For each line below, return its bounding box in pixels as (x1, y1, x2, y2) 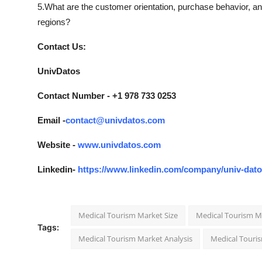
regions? (37, 17, 70, 27)
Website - (37, 140, 75, 150)
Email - (37, 115, 65, 126)
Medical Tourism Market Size (78, 210, 178, 221)
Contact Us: (37, 42, 86, 52)
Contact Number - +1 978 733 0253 (37, 91, 176, 101)
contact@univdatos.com (65, 115, 165, 126)
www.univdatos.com (75, 140, 161, 150)
